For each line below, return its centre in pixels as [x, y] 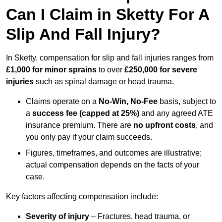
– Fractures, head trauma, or [139, 217]
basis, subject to [187, 102]
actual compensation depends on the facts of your [112, 165]
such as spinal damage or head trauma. [104, 82]
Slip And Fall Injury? [83, 34]
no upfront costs [165, 125]
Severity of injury [57, 217]
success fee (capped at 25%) [86, 113]
